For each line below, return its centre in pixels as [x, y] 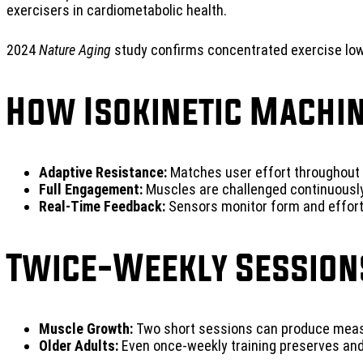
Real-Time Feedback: [102, 206]
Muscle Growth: [86, 329]
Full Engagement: [91, 189]
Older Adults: [79, 346]
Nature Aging [75, 50]
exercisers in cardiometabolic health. [117, 10]
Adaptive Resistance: [103, 172]
